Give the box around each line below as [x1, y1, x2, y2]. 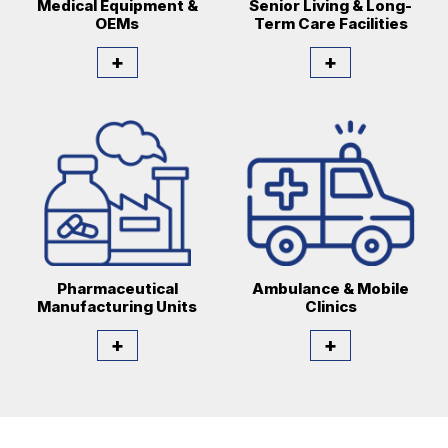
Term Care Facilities [253, 13, 408, 33]
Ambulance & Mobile [252, 279, 410, 299]
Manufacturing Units [37, 297, 198, 317]
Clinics [304, 297, 357, 317]
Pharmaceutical [56, 279, 178, 299]
